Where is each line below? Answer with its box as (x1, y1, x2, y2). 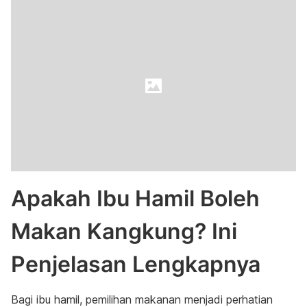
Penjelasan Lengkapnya (11, 251, 260, 278)
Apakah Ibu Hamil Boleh (11, 185, 260, 212)
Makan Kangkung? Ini (11, 218, 237, 245)
